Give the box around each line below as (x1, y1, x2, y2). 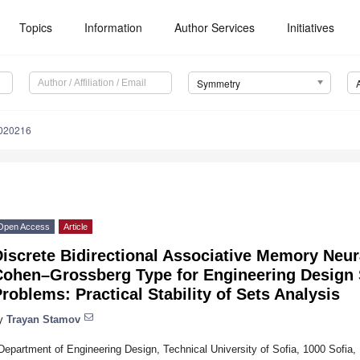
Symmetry (196, 76, 240, 91)
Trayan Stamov (6, 313, 80, 325)
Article (63, 222, 88, 232)
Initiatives (287, 19, 335, 35)
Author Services (174, 19, 256, 35)
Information (84, 19, 143, 35)
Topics (19, 19, 53, 35)
